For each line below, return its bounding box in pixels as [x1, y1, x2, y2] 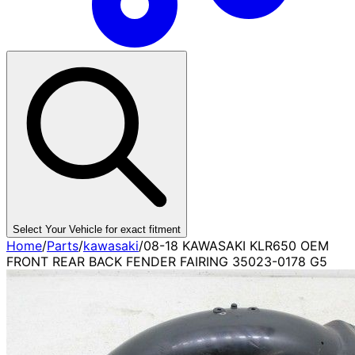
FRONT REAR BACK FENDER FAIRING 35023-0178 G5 [6, 254, 327, 269]
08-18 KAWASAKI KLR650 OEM [143, 238, 329, 254]
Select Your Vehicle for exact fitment [13, 223, 181, 235]
